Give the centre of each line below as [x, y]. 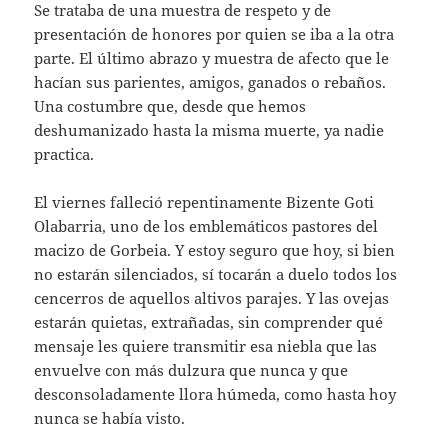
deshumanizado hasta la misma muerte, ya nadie [209, 129]
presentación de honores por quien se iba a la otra [214, 33]
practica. [64, 153]
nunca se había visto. [110, 417]
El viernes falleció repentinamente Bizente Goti [204, 201]
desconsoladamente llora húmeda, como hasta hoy [215, 393]
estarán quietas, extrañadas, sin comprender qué [209, 321]
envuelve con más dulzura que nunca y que [191, 369]
